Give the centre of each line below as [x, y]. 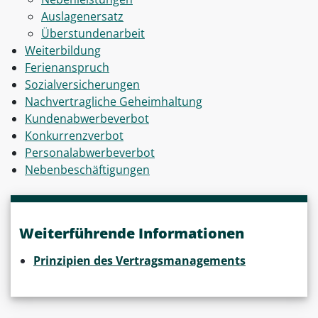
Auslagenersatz [82, 17]
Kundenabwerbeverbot [87, 119]
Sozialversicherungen [82, 85]
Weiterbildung [63, 51]
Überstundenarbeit [93, 34]
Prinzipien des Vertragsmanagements [139, 260]
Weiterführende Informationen [132, 234]
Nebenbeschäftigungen [87, 170]
